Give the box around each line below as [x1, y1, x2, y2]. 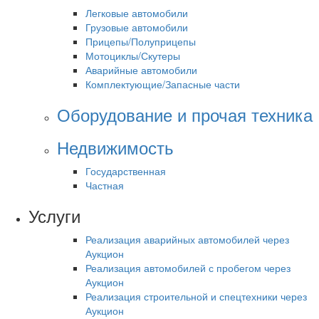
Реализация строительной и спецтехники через [85, 289, 307, 304]
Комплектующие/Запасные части [85, 77, 240, 92]
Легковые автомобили [85, 6, 188, 21]
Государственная [85, 164, 166, 179]
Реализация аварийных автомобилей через [85, 232, 289, 247]
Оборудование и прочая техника [57, 102, 313, 127]
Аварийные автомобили [85, 63, 197, 78]
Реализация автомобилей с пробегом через [85, 261, 291, 276]
